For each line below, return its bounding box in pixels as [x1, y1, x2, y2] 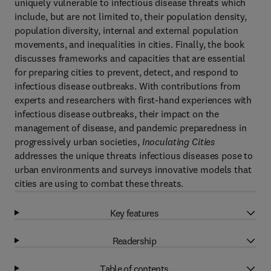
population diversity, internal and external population [15, 24, 238, 36]
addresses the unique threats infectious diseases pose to [15, 149, 253, 162]
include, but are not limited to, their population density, [15, 10, 247, 22]
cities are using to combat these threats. [15, 177, 184, 189]
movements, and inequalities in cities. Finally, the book [15, 38, 245, 50]
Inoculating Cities [142, 135, 215, 148]
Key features [109, 206, 159, 219]
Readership [112, 234, 157, 247]
